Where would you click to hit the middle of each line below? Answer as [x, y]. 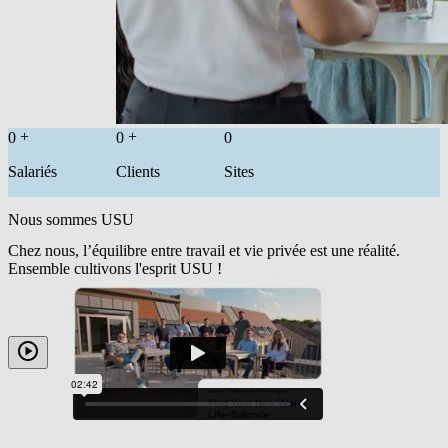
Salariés [32, 172]
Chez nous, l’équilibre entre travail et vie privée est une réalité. [204, 250]
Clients [138, 172]
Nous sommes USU [71, 219]
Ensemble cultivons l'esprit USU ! [115, 268]
